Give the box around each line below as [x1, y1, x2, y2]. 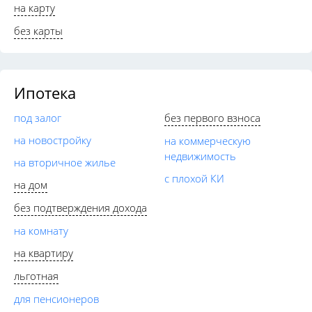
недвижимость [164, 148, 236, 163]
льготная [14, 268, 58, 283]
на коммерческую [164, 133, 251, 148]
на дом [14, 177, 47, 192]
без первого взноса [164, 110, 260, 125]
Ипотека [14, 81, 76, 103]
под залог [14, 110, 61, 125]
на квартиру [14, 245, 73, 260]
